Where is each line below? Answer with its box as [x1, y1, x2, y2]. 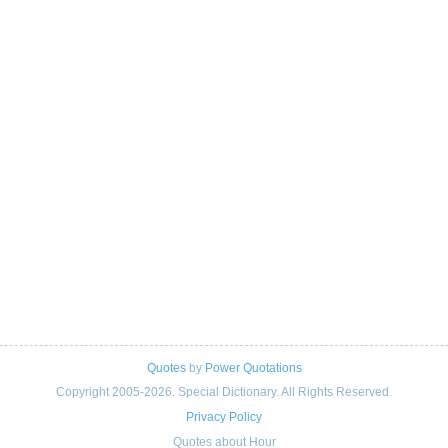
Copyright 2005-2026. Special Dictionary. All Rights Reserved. [56, 384, 392, 399]
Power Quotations [204, 361, 302, 376]
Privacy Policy [186, 410, 262, 425]
